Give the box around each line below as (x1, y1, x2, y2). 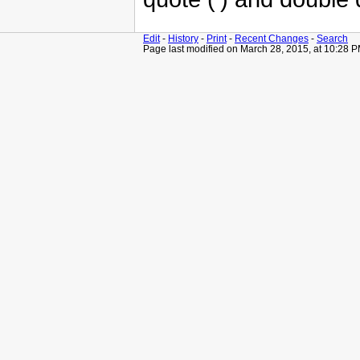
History (168, 33, 198, 43)
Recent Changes (235, 33, 309, 43)
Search (317, 33, 348, 43)
